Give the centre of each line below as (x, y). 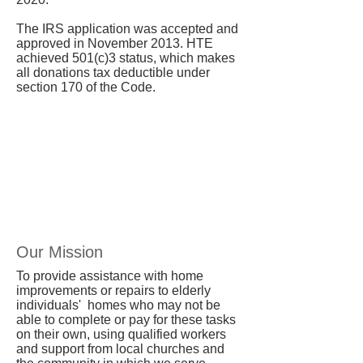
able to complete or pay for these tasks (126, 320)
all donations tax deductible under (113, 73)
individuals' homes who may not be (118, 305)
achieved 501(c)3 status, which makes (126, 58)
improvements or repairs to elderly (113, 290)
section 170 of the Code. (86, 87)
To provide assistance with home (110, 276)
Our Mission (60, 252)
